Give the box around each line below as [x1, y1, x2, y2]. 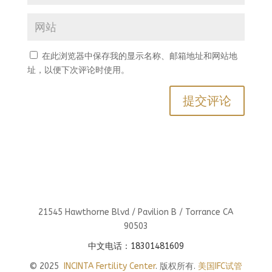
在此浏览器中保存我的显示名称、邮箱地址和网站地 [41, 51, 237, 61]
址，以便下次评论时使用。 [27, 65, 129, 75]
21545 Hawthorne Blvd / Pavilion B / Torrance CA [38, 207, 234, 217]
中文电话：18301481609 [87, 241, 184, 251]
